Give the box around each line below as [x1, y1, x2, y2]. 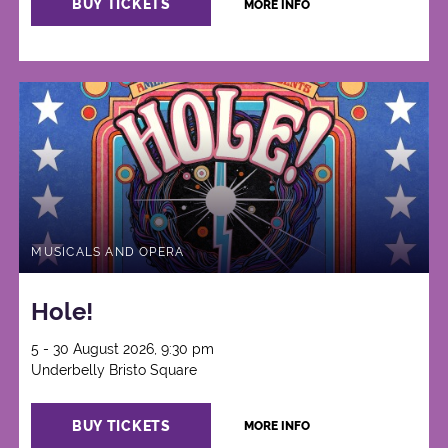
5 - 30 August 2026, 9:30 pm [31, 341, 215, 358]
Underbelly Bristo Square [31, 362, 198, 379]
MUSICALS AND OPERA [31, 244, 185, 259]
